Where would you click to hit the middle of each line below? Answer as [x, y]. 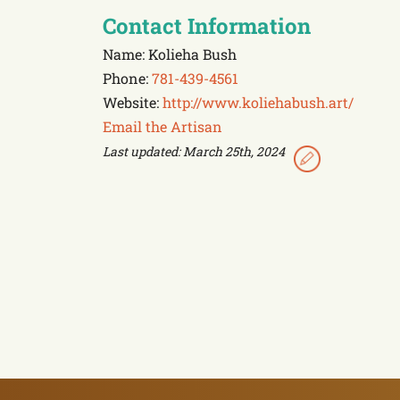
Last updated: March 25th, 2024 [194, 151]
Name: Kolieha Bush [170, 54]
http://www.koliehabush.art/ [258, 102]
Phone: [127, 78]
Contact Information [207, 26]
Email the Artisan [162, 126]
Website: [133, 102]
